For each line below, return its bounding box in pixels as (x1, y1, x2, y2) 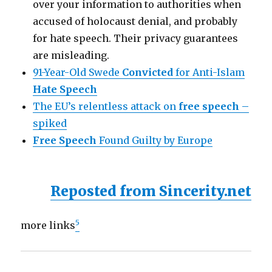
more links (21, 219, 76, 231)
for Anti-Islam (173, 66, 245, 78)
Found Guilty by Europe (97, 134, 213, 146)
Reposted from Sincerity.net (50, 182, 251, 200)
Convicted (122, 66, 174, 78)
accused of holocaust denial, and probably (33, 15, 238, 27)
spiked (33, 117, 67, 129)
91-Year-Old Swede (33, 66, 123, 78)
